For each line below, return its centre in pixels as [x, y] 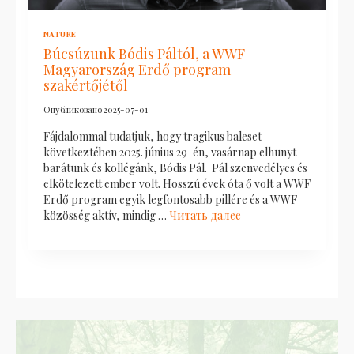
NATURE [60, 33]
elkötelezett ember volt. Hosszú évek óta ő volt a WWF [177, 183]
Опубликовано [73, 109]
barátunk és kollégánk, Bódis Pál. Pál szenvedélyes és [175, 168]
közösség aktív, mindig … [106, 215]
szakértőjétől [86, 85]
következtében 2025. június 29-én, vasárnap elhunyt [170, 152]
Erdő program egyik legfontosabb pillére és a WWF [170, 199]
